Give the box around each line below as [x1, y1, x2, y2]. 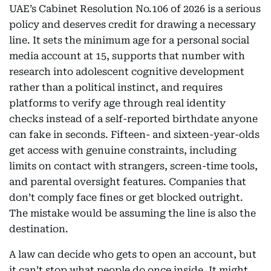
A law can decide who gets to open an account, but [9, 249, 256, 261]
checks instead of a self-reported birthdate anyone [9, 113, 258, 125]
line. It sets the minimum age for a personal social [9, 34, 249, 47]
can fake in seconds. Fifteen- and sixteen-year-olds [9, 129, 260, 141]
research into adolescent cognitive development [9, 66, 244, 78]
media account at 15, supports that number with [9, 50, 245, 62]
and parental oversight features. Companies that [9, 176, 246, 188]
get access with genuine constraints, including [9, 145, 237, 157]
